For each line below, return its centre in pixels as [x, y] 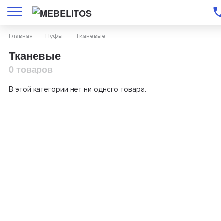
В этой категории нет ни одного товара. [78, 89]
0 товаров [31, 69]
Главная [21, 36]
